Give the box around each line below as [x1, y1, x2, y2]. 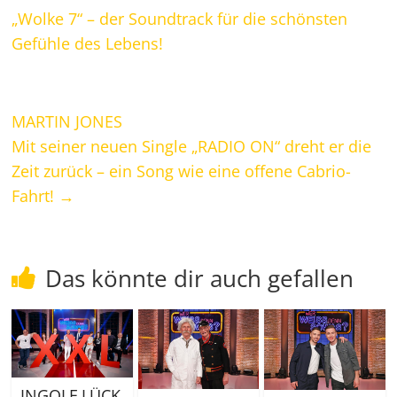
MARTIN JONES [12, 111, 123, 133]
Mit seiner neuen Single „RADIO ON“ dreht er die [12, 136, 372, 158]
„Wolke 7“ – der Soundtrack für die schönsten [12, 8, 348, 30]
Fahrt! [12, 185, 59, 207]
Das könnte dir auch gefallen [45, 262, 354, 295]
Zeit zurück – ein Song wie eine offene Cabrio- [12, 160, 352, 183]
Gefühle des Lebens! [12, 33, 164, 55]
